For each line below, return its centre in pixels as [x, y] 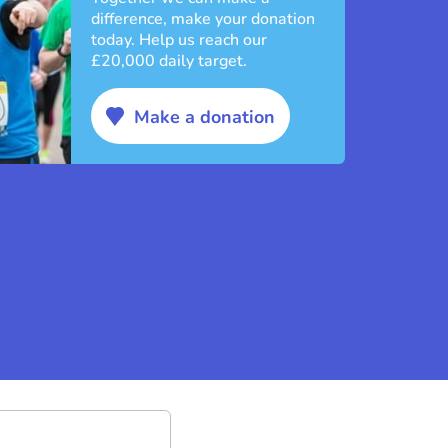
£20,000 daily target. [169, 61]
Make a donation [205, 116]
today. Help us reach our [179, 40]
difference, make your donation [203, 19]
